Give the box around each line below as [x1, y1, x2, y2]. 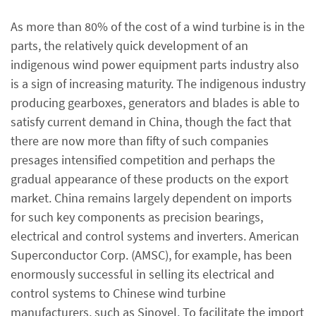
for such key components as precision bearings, [11, 208, 263, 225]
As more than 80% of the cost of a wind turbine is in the [11, 18, 305, 35]
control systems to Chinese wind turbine [11, 284, 226, 301]
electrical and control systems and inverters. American [11, 227, 299, 244]
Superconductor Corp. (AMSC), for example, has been [11, 246, 292, 263]
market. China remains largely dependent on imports [11, 189, 292, 206]
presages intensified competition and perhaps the [11, 151, 275, 168]
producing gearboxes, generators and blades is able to [11, 94, 300, 111]
